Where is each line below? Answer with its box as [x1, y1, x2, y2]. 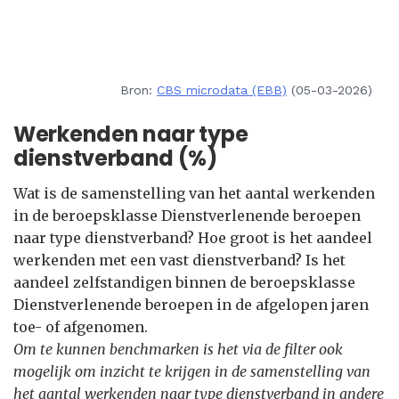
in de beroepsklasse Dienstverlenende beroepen [13, 207, 361, 224]
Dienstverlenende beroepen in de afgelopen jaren [13, 296, 369, 313]
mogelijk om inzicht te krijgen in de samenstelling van [13, 362, 370, 380]
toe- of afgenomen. [13, 318, 148, 336]
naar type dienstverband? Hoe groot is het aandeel [13, 229, 372, 247]
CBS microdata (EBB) [157, 83, 287, 97]
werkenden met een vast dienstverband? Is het [13, 251, 346, 269]
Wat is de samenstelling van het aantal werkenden [13, 184, 375, 202]
